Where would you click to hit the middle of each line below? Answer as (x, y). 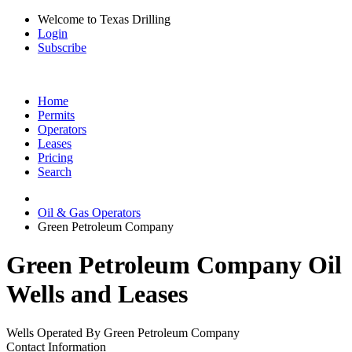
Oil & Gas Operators (89, 213)
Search (55, 172)
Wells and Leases (97, 294)
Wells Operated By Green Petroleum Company (123, 332)
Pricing (55, 158)
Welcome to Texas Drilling (104, 19)
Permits (56, 115)
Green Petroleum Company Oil (174, 265)
